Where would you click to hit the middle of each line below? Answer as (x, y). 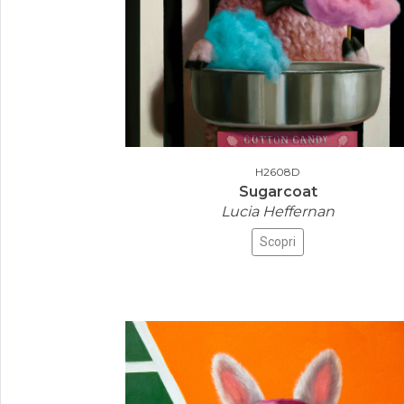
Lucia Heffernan (278, 211)
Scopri (278, 242)
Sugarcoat (278, 192)
